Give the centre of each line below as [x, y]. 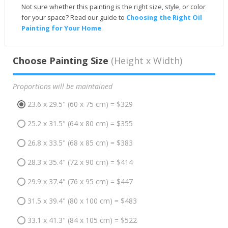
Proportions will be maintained [62, 87]
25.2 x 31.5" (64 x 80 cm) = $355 [80, 123]
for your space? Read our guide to [74, 18]
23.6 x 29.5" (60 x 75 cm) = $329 [80, 104]
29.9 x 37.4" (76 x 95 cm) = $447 [80, 181]
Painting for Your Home [61, 28]
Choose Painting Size [60, 61]
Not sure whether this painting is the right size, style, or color [113, 7]
